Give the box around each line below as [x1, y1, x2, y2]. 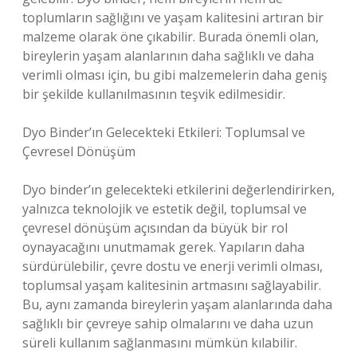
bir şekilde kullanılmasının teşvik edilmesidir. [22, 85, 285, 103]
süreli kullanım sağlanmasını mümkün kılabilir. [22, 334, 297, 351]
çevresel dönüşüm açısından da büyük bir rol [22, 219, 288, 237]
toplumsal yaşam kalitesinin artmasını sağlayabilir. [22, 277, 321, 294]
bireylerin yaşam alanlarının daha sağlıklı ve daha [22, 47, 314, 65]
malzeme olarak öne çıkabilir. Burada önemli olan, [22, 28, 319, 45]
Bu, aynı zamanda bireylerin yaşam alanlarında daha [22, 296, 332, 313]
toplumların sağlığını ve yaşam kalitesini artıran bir [22, 9, 324, 26]
